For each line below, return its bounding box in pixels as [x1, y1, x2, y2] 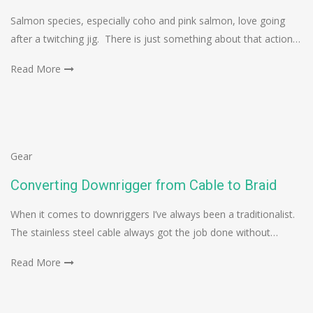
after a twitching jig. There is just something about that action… [10, 32, 300, 46]
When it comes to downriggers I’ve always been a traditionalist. [10, 208, 298, 221]
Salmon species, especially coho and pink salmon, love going [10, 14, 285, 28]
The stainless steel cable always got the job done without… [10, 226, 278, 240]
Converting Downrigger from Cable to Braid [10, 177, 277, 194]
